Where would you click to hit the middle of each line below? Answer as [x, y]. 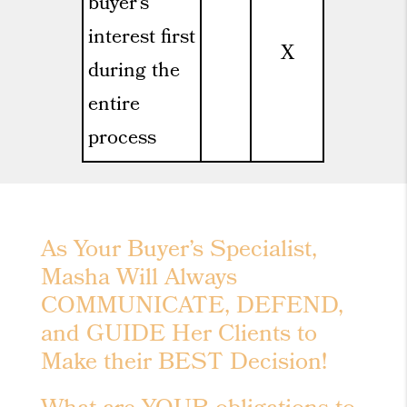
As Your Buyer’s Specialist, [179, 251]
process [123, 140]
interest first [142, 39]
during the [134, 73]
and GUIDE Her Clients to [179, 336]
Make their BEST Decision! [184, 364]
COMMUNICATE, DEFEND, [193, 308]
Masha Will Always [139, 279]
